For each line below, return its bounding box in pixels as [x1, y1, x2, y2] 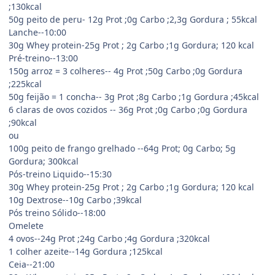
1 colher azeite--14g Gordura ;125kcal [9, 245, 163, 257]
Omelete [9, 219, 44, 231]
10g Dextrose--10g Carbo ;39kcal [9, 193, 142, 206]
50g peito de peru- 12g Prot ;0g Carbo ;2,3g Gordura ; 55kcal [9, 13, 257, 25]
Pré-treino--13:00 [9, 52, 78, 64]
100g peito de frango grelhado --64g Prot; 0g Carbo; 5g [9, 142, 236, 154]
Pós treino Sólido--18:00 [9, 206, 106, 219]
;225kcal [9, 77, 42, 90]
